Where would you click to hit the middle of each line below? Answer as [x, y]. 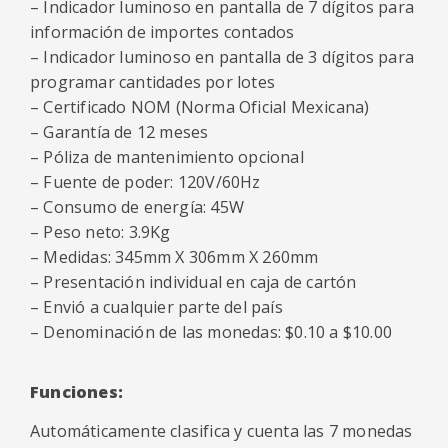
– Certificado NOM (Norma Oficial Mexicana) [200, 107]
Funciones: [76, 392]
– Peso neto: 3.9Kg [100, 232]
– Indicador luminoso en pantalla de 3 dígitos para [222, 57]
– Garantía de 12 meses [119, 132]
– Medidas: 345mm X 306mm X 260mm [174, 257]
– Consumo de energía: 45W [137, 207]
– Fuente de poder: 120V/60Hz [145, 182]
